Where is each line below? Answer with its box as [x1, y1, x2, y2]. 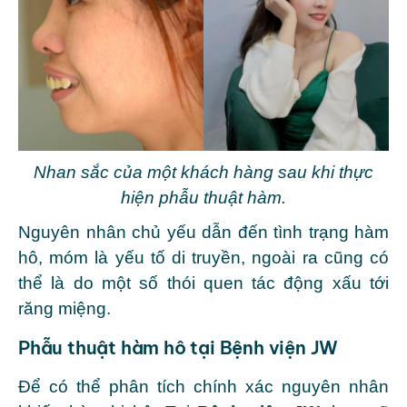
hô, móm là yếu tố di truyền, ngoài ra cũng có [18, 247, 389, 267]
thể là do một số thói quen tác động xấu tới [18, 273, 389, 293]
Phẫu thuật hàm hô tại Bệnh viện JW [18, 335, 339, 359]
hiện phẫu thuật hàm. [121, 187, 286, 207]
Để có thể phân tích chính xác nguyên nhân [18, 376, 389, 396]
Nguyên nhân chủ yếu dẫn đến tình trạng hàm [18, 222, 389, 242]
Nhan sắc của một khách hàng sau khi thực [34, 162, 373, 182]
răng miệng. [18, 298, 111, 318]
